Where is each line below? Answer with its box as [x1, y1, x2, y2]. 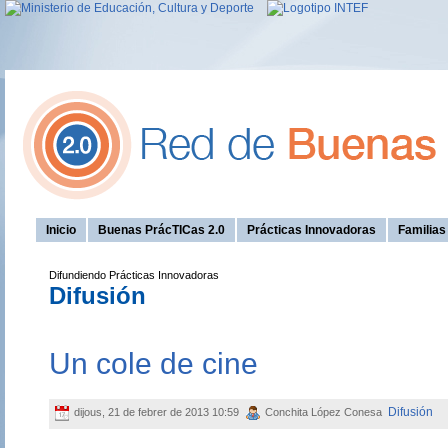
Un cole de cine [48, 347, 258, 381]
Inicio [46, 223, 76, 237]
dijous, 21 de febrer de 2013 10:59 [73, 406, 242, 419]
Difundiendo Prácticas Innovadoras [48, 269, 219, 281]
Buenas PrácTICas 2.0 [98, 223, 225, 237]
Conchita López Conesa [264, 406, 385, 419]
